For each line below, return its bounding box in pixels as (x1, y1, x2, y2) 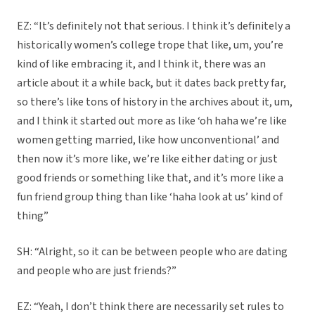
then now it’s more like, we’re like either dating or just (17, 151, 278, 167)
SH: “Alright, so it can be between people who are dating (17, 244, 288, 260)
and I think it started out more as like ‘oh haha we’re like (17, 113, 287, 129)
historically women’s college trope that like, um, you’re (17, 37, 283, 53)
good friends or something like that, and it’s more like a (17, 170, 283, 186)
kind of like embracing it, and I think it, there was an (17, 56, 266, 72)
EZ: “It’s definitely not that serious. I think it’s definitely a (17, 18, 290, 34)
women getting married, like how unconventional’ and (17, 132, 279, 148)
